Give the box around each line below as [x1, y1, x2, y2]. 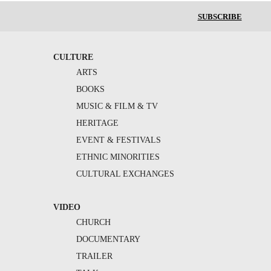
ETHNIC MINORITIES [76, 152, 160, 162]
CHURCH [76, 217, 111, 227]
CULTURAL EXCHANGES [76, 169, 174, 178]
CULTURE [53, 52, 93, 62]
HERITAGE [76, 118, 119, 128]
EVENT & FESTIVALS [76, 135, 161, 145]
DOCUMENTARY [76, 234, 140, 244]
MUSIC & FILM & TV [76, 101, 158, 111]
